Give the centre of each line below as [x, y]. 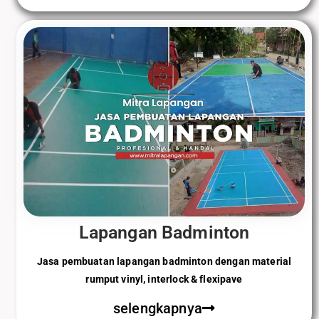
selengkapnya [158, 308]
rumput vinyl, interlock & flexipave [164, 279]
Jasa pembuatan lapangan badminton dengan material [164, 261]
